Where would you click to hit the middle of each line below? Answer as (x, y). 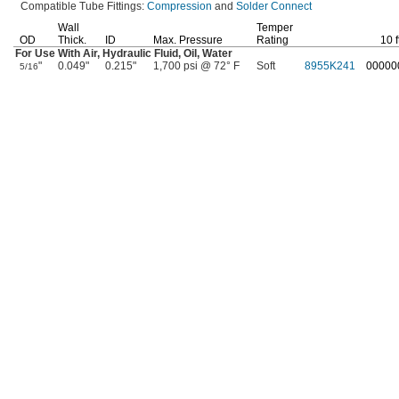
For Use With (49, 53)
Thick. (72, 40)
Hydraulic (127, 53)
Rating (273, 40)
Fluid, (167, 53)
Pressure (199, 40)
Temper (275, 28)
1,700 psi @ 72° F (196, 66)
